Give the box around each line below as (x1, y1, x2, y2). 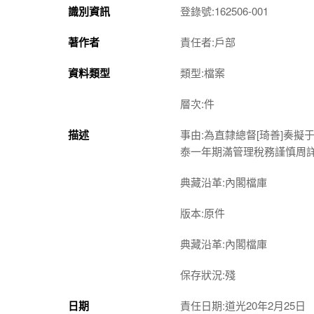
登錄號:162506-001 (180, 3, 268, 18)
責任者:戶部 (180, 34, 235, 49)
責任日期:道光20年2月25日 (180, 297, 306, 313)
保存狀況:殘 (180, 266, 235, 282)
